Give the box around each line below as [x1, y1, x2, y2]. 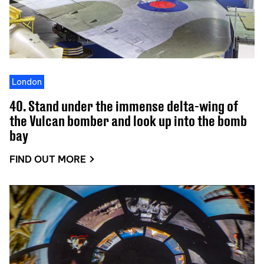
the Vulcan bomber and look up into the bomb [9, 111, 247, 129]
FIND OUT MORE [9, 153, 86, 165]
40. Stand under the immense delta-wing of [9, 97, 238, 114]
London [12, 76, 42, 87]
